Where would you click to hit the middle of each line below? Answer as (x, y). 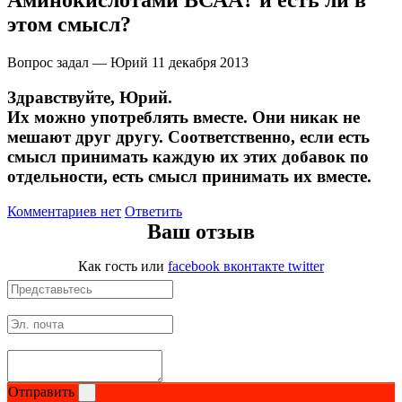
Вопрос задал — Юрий (78, 63)
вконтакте (254, 266)
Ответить (153, 211)
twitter (306, 266)
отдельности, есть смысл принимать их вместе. (189, 176)
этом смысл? (69, 25)
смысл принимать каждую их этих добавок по (188, 156)
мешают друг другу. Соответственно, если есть (188, 136)
